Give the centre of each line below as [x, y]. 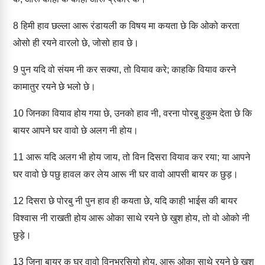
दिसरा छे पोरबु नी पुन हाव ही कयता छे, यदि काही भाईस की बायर [130, 201]
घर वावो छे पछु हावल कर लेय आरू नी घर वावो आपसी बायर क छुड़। [126, 174]
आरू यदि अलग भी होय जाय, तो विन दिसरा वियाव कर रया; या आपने [137, 157]
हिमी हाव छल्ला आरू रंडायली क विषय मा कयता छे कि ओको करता [129, 26]
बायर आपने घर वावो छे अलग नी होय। [76, 130]
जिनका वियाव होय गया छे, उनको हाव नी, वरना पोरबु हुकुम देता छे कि [138, 113]
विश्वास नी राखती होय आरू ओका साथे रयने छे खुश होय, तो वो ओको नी [131, 218]
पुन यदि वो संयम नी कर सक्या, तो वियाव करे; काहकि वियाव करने [127, 70]
